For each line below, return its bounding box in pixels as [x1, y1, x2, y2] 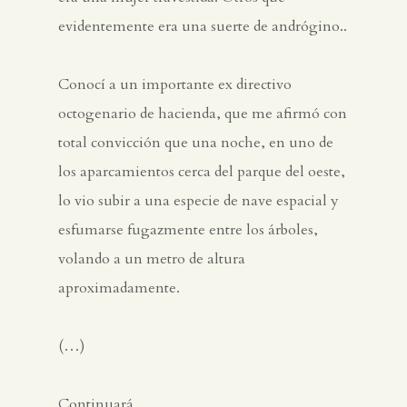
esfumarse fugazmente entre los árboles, [58, 220, 318, 241]
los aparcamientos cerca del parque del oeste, [58, 162, 345, 183]
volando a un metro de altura [58, 249, 245, 270]
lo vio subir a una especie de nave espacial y [58, 191, 339, 212]
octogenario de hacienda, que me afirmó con [58, 104, 347, 124]
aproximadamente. [58, 278, 180, 299]
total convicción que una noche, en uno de [58, 133, 333, 154]
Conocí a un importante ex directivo [58, 74, 292, 95]
